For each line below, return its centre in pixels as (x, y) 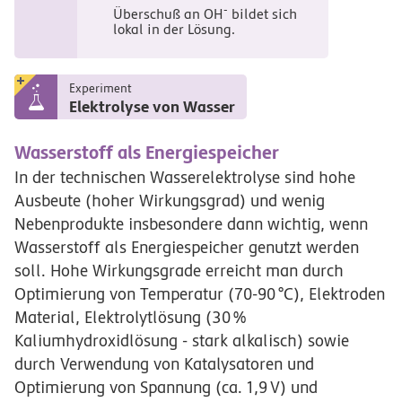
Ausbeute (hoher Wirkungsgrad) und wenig (170, 200)
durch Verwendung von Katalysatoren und (164, 363)
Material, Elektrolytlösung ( (113, 317)
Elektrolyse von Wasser (152, 106)
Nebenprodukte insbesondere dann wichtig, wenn (191, 223)
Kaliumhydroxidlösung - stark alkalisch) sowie (182, 340)
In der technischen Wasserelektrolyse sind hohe (185, 177)
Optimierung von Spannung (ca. (131, 387)
